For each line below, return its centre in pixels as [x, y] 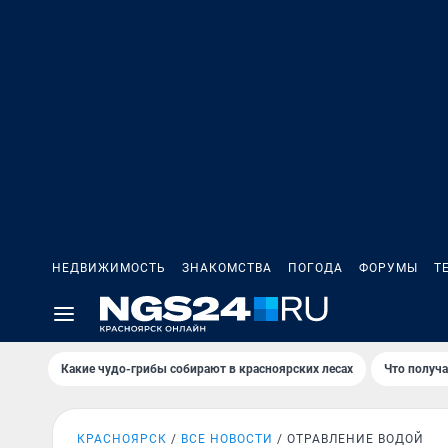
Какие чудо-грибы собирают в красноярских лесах [207, 369]
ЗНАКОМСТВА [227, 268]
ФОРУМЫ [388, 268]
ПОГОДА [315, 268]
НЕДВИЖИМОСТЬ [109, 268]
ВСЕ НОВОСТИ [227, 439]
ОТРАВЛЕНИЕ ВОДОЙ [355, 439]
